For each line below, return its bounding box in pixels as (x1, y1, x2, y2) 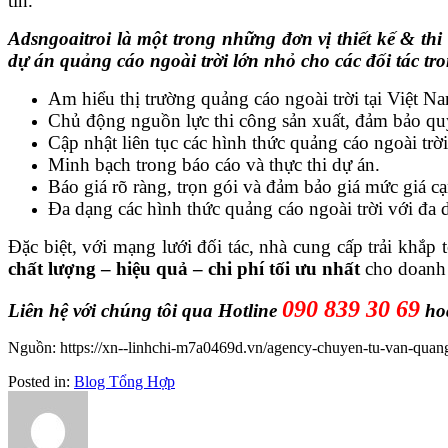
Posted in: (8, 372, 74, 390)
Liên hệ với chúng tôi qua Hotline (8, 299, 282, 321)
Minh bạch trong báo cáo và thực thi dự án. (48, 153, 380, 175)
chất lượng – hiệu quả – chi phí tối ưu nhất (8, 257, 360, 279)
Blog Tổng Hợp (74, 372, 175, 390)
